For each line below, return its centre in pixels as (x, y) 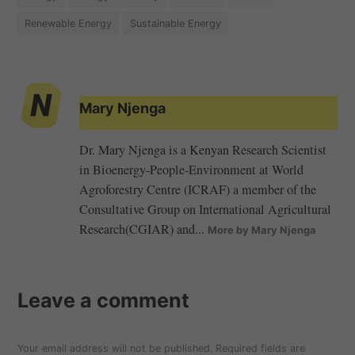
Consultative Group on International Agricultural (206, 210)
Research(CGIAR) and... (144, 229)
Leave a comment (104, 301)
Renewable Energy (69, 23)
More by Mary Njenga (262, 230)
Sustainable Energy (175, 23)
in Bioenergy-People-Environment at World (192, 170)
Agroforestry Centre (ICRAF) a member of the (198, 190)
